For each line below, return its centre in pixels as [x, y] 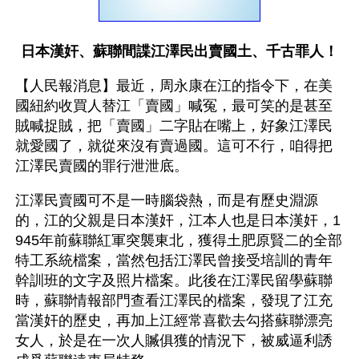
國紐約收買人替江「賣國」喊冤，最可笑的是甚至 [174, 105]
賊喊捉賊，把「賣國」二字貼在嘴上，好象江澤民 [174, 125]
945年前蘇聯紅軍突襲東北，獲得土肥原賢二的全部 [179, 240]
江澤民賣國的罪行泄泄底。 [102, 165]
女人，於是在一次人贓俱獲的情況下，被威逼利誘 [174, 340]
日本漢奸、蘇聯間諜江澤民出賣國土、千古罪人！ [179, 51]
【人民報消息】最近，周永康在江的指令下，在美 [174, 85]
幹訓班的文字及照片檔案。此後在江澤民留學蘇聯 [174, 280]
